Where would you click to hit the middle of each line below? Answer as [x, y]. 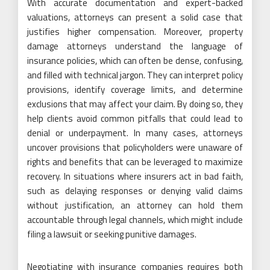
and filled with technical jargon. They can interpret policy [135, 75]
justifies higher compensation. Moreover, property [135, 32]
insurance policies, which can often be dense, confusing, [135, 61]
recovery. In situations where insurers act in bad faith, [135, 177]
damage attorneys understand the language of [135, 46]
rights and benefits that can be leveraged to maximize [135, 162]
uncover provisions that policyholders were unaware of [135, 148]
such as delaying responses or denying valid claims [135, 191]
